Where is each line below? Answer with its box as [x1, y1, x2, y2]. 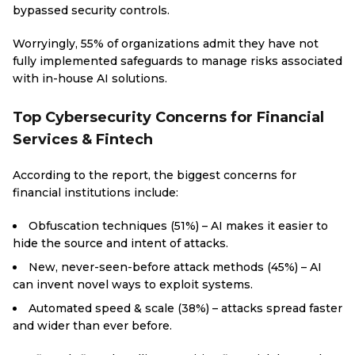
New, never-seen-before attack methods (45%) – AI [29, 260, 322, 274]
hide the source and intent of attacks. [13, 236, 228, 250]
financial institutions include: [13, 185, 178, 200]
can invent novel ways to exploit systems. [13, 277, 253, 292]
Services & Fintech [13, 131, 153, 148]
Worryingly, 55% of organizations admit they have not [13, 36, 319, 51]
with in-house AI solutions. [13, 71, 167, 86]
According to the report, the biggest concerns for [13, 168, 296, 182]
